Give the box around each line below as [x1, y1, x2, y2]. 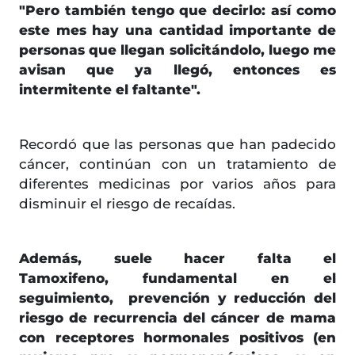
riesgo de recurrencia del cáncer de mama [19, 310, 336, 326]
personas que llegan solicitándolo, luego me [19, 42, 336, 59]
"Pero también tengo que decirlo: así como [19, 2, 336, 19]
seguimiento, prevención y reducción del [19, 290, 336, 307]
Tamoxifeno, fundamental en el [19, 270, 336, 287]
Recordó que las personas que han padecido [19, 136, 336, 153]
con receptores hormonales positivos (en [19, 330, 336, 346]
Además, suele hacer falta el [19, 250, 336, 267]
